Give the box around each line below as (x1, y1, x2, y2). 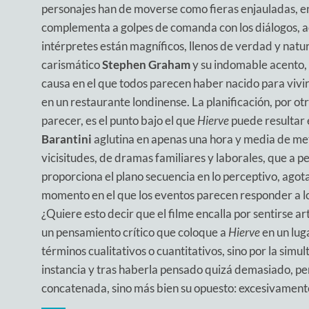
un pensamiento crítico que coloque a (41, 224, 228, 239)
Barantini (41, 131, 92, 146)
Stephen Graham (102, 57, 190, 72)
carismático (41, 57, 102, 72)
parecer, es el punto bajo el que (41, 112, 197, 128)
